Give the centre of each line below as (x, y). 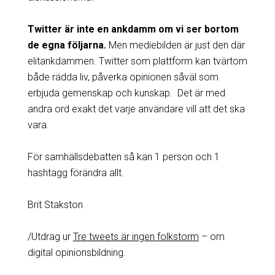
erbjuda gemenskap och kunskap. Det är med (126, 93)
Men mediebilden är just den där (175, 45)
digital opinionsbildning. (76, 252)
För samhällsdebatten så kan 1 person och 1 (123, 157)
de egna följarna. (67, 45)
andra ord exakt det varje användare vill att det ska (136, 109)
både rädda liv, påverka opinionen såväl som (123, 77)
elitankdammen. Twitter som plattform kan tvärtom (137, 61)
